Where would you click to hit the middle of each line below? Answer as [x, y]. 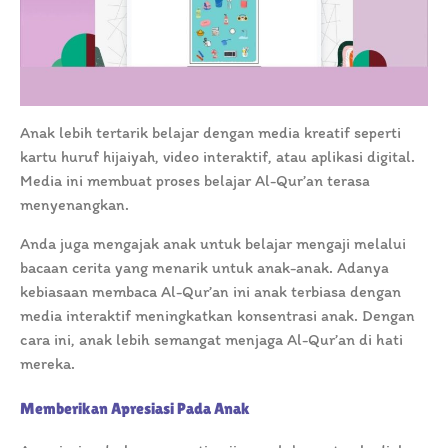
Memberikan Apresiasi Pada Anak [135, 409]
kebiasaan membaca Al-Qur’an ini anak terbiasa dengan [210, 292]
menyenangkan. [74, 205]
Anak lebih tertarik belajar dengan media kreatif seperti [210, 133]
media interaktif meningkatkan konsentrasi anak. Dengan [217, 316]
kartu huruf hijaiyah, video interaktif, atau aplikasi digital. [217, 157]
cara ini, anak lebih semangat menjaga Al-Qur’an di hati [211, 340]
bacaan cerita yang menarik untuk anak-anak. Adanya [204, 268]
